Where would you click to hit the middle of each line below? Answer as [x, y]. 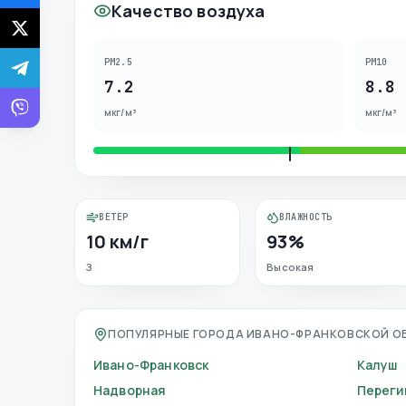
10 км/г [118, 242]
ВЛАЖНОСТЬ [306, 217]
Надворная [130, 390]
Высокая [290, 267]
